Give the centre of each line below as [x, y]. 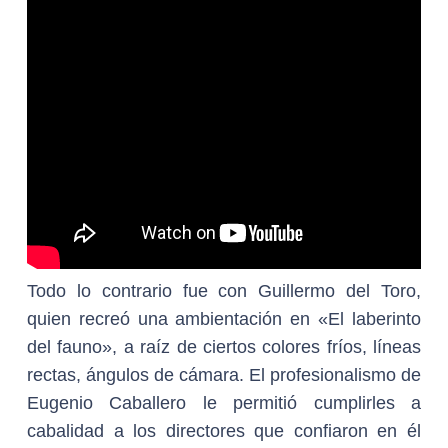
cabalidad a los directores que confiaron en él [224, 431]
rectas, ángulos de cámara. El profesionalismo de [224, 375]
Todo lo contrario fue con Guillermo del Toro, [224, 291]
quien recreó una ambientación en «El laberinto [224, 319]
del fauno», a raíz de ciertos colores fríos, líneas [224, 347]
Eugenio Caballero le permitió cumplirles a [224, 403]
